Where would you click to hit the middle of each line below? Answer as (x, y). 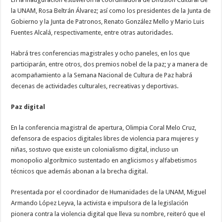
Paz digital (28, 107)
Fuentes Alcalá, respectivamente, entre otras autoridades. (92, 33)
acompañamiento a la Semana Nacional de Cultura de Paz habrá (102, 75)
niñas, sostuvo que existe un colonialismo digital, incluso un (95, 150)
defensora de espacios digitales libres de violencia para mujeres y (105, 139)
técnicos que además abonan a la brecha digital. (80, 171)
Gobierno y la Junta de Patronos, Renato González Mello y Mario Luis (108, 22)
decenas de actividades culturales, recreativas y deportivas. (95, 86)
